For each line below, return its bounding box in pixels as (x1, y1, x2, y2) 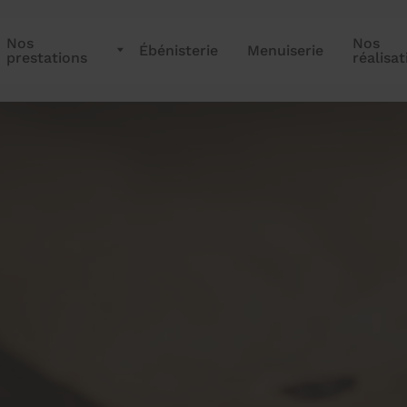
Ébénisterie (138, 42, 218, 59)
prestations (6, 49, 87, 66)
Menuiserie (246, 42, 323, 59)
